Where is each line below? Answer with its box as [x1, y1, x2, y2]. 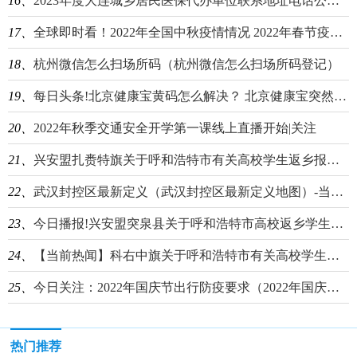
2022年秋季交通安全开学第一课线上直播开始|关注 [33, 121, 316, 135]
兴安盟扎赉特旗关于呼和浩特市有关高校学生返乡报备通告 [33, 153, 327, 167]
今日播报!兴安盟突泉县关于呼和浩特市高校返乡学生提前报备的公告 [33, 217, 331, 231]
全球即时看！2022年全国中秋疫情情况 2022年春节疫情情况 [33, 25, 330, 40]
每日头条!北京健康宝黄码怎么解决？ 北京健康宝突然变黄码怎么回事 [33, 89, 334, 104]
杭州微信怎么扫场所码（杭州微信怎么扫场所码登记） [33, 57, 339, 72]
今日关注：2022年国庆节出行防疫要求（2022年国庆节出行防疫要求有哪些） [33, 280, 327, 295]
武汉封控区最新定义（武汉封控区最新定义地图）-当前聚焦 [33, 185, 331, 199]
